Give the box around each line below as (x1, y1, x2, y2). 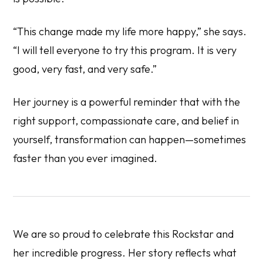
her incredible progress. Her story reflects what (13, 245, 237, 259)
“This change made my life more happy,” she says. (13, 24, 247, 38)
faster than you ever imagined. (13, 151, 158, 165)
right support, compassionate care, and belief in (13, 113, 240, 127)
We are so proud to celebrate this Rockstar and (13, 227, 234, 241)
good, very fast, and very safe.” (13, 62, 157, 76)
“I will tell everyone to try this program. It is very (13, 43, 237, 57)
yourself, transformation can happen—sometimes (13, 132, 247, 146)
